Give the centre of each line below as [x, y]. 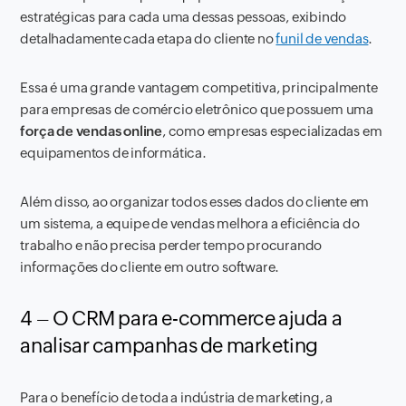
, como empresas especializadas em [272, 131]
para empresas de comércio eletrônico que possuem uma [197, 109]
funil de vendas [322, 39]
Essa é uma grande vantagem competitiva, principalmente [199, 87]
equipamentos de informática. [113, 153]
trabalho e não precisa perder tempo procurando [171, 245]
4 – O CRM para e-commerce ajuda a [181, 319]
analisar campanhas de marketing [169, 346]
